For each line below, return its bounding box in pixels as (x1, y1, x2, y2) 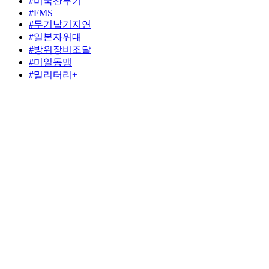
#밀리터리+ (29, 69, 77, 80)
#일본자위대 (29, 31, 82, 42)
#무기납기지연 (29, 19, 91, 29)
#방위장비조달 (29, 44, 91, 55)
